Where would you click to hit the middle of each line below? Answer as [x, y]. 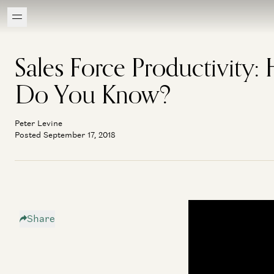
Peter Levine [39, 123]
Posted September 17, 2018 [65, 135]
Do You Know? [93, 94]
